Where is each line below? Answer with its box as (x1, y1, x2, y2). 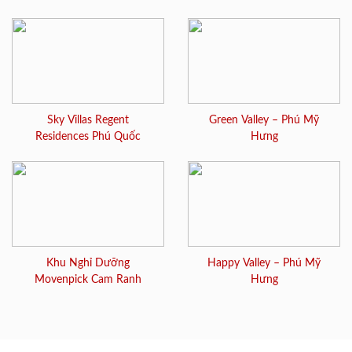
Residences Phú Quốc (35, 130, 141, 142)
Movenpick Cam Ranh (35, 273, 141, 285)
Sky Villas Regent (47, 114, 129, 126)
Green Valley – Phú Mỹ (209, 114, 319, 126)
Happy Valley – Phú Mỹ (207, 257, 321, 269)
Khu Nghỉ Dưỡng (46, 257, 130, 269)
